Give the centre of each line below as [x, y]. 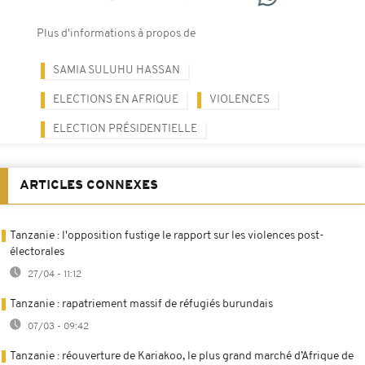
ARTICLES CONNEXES [89, 185]
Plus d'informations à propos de [116, 33]
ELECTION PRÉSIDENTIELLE [125, 129]
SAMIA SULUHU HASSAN [117, 70]
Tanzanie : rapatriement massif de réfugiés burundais [141, 304]
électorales [37, 252]
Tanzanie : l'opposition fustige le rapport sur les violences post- [167, 235]
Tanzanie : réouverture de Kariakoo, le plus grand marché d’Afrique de [182, 356]
